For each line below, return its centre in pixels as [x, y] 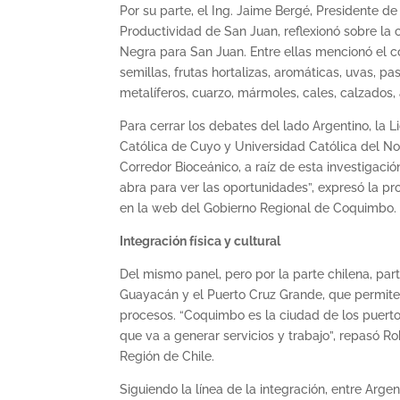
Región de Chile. [167, 356]
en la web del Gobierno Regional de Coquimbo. [258, 208]
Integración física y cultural [200, 241]
